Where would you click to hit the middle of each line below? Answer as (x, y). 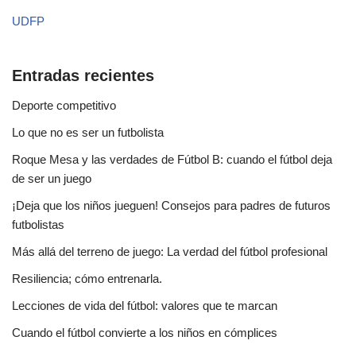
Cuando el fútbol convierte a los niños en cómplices (145, 333)
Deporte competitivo (64, 106)
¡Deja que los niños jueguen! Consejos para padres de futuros (171, 206)
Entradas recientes (83, 76)
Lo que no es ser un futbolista (88, 133)
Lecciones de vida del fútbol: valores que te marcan (145, 306)
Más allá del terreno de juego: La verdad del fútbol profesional (170, 252)
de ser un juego (52, 179)
